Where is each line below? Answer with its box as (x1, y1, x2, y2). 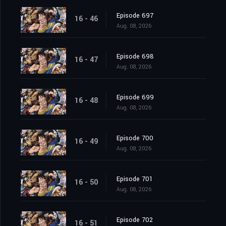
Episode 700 (117, 134, 153, 143)
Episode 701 (117, 175, 153, 184)
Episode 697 (117, 11, 153, 21)
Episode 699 (117, 93, 154, 102)
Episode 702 (117, 215, 153, 225)
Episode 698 (117, 52, 154, 62)
